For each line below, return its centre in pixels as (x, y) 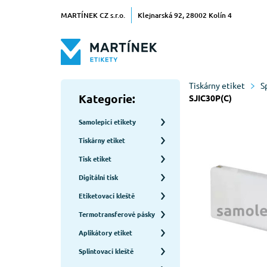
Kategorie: (107, 99)
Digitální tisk (98, 177)
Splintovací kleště (106, 251)
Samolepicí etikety (107, 122)
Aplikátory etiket (105, 232)
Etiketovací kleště (107, 195)
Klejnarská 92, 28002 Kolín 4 (185, 15)
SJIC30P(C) (210, 98)
